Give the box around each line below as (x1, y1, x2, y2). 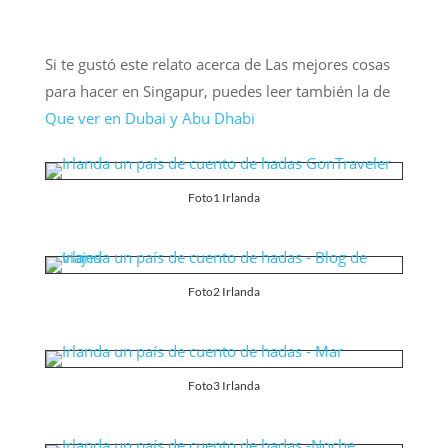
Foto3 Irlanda (187, 378, 260, 394)
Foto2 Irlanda (187, 283, 260, 299)
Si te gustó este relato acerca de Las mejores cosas (44, 53, 390, 74)
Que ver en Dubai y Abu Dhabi (44, 107, 255, 128)
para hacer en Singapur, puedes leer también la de (44, 80, 390, 101)
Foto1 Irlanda (187, 189, 260, 205)
